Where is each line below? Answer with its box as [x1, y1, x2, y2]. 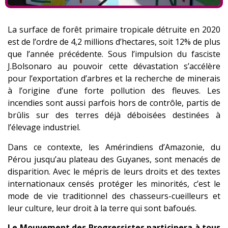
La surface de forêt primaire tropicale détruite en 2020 [8, 24, 220, 36]
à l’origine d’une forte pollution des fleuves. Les [8, 85, 220, 97]
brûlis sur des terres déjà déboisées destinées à [8, 109, 220, 121]
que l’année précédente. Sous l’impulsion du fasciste [8, 48, 220, 60]
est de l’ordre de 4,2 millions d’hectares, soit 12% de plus [8, 36, 220, 48]
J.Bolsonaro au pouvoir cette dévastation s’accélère [8, 61, 220, 72]
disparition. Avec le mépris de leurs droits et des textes [8, 165, 220, 177]
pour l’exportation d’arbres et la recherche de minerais [8, 73, 220, 84]
